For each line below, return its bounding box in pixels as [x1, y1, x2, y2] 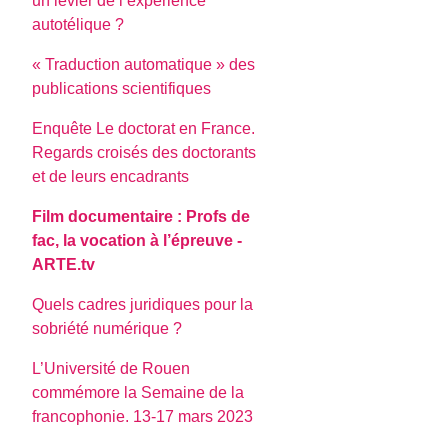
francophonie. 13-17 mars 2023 [32, 408, 254, 426]
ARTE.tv [32, 256, 96, 274]
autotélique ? [32, 16, 125, 34]
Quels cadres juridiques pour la [32, 296, 254, 314]
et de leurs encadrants [32, 168, 190, 186]
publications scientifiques [32, 80, 212, 98]
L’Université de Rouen [32, 360, 191, 378]
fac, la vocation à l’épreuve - [32, 232, 243, 250]
